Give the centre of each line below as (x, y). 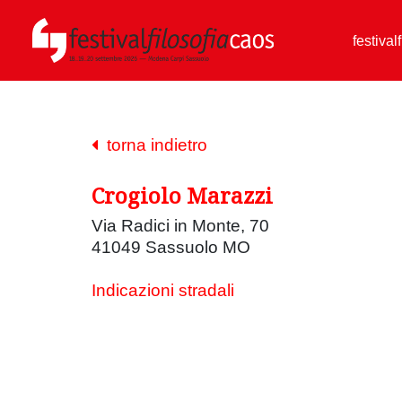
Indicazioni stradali (163, 290)
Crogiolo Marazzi (182, 195)
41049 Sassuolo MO (171, 247)
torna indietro (153, 145)
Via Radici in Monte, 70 (180, 226)
